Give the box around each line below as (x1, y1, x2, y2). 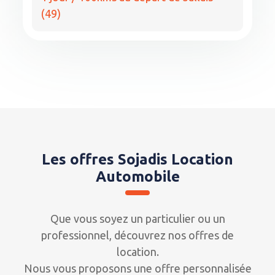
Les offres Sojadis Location (42, 150, 233, 168)
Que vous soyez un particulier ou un (50, 212, 225, 225)
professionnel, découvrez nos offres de (41, 228, 234, 241)
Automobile (95, 168, 180, 185)
